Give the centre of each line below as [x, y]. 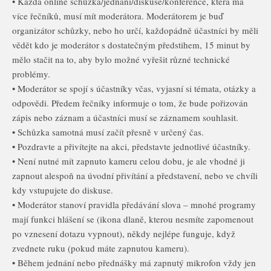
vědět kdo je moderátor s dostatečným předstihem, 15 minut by [131, 45]
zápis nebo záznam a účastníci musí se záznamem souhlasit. [125, 117]
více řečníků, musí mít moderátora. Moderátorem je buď [118, 16]
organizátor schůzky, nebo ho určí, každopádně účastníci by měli [135, 30]
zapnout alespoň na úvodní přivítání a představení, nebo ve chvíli [135, 175]
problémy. [31, 74]
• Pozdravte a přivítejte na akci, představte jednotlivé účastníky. [131, 146]
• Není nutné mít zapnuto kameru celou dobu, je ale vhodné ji [129, 161]
